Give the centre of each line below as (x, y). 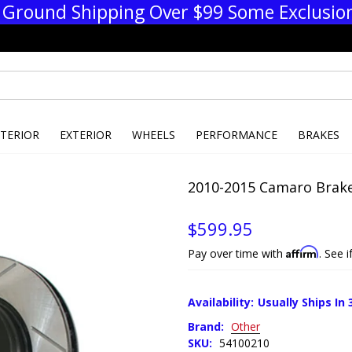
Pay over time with (237, 253)
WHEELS (153, 135)
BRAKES (318, 135)
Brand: (206, 326)
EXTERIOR (85, 135)
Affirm (302, 252)
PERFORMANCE (236, 135)
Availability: (221, 302)
